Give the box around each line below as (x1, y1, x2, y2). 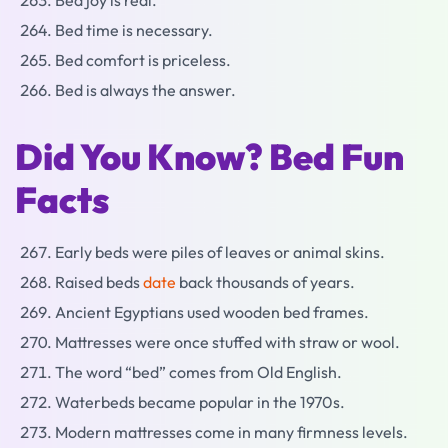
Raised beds (55, 272, 143, 293)
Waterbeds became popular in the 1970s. (55, 392, 345, 413)
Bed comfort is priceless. (55, 50, 231, 71)
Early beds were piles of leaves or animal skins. (55, 242, 385, 263)
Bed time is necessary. (55, 20, 213, 41)
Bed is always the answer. (55, 80, 236, 101)
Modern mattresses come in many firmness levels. (55, 422, 408, 443)
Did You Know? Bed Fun (15, 134, 404, 180)
